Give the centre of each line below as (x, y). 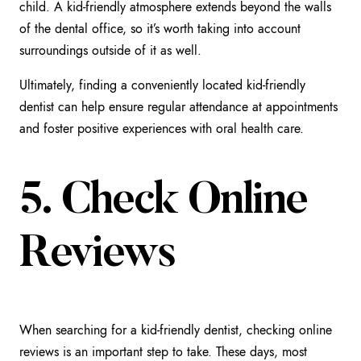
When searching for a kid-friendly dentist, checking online (176, 330)
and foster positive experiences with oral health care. (162, 128)
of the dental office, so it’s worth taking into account (160, 28)
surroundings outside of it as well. (110, 50)
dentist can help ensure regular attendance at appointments (178, 106)
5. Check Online (164, 202)
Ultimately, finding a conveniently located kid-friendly (162, 85)
